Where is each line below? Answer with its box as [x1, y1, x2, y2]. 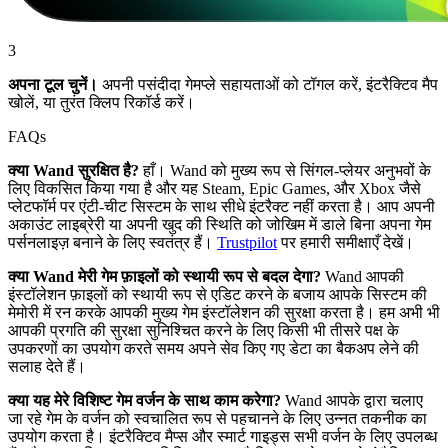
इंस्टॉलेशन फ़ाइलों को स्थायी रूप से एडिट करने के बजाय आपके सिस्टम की [8, 285, 427, 303]
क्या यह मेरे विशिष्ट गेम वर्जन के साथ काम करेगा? [8, 391, 285, 409]
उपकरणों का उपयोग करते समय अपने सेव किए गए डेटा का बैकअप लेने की [8, 339, 419, 357]
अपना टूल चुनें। [8, 75, 98, 93]
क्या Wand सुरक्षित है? [8, 161, 139, 179]
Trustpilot [217, 233, 277, 251]
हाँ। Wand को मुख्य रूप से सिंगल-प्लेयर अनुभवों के [139, 161, 431, 179]
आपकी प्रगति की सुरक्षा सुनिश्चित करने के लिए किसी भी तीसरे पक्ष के [8, 321, 399, 339]
